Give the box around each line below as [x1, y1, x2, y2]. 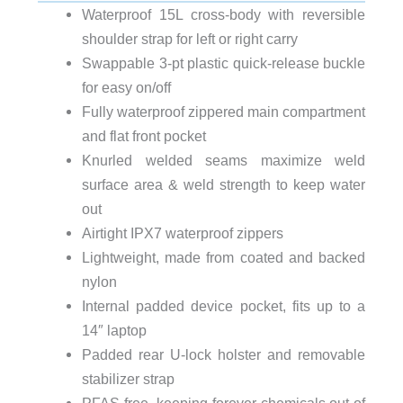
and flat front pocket [81, 127, 206, 144]
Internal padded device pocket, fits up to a [81, 297, 366, 314]
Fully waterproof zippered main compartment [81, 103, 366, 120]
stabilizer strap [81, 370, 175, 387]
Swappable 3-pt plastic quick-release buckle [81, 54, 366, 71]
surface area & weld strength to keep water [81, 175, 366, 193]
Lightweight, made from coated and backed [81, 248, 366, 265]
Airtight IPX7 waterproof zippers [81, 224, 283, 241]
